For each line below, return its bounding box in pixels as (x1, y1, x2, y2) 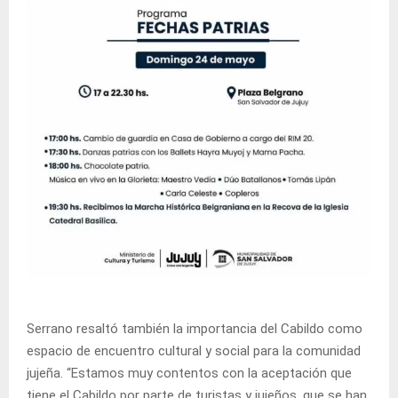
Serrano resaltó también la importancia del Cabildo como (27, 320, 362, 337)
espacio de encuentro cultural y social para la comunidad (27, 342, 361, 359)
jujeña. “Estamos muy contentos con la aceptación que (27, 364, 352, 381)
